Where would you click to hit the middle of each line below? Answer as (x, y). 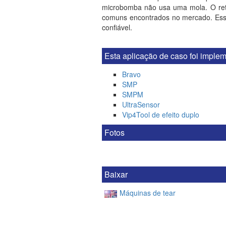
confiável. (118, 27)
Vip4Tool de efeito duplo (161, 115)
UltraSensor (141, 104)
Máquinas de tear (148, 193)
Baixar (116, 174)
